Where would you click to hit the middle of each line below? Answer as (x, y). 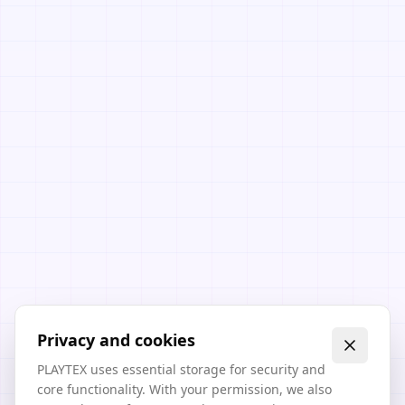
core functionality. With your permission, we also (184, 389)
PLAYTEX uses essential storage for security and (181, 369)
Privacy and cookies (116, 340)
